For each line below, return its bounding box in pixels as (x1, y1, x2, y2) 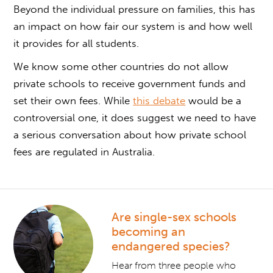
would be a (185, 94, 242, 107)
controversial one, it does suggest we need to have (13, 111, 257, 124)
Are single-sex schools (112, 209, 237, 224)
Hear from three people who (112, 259, 236, 271)
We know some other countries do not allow (13, 60, 229, 73)
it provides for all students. (13, 37, 140, 49)
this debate (133, 94, 186, 107)
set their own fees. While (13, 94, 133, 107)
